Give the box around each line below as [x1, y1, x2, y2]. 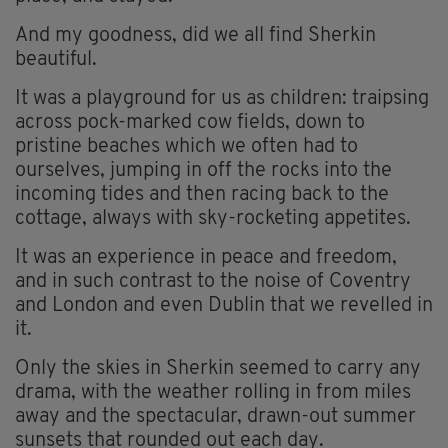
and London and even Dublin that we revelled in [15, 295, 433, 316]
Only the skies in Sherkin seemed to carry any [15, 358, 421, 379]
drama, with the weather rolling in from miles [15, 382, 411, 403]
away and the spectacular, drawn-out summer [15, 406, 416, 427]
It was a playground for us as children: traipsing [15, 88, 429, 109]
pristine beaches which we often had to [15, 136, 358, 157]
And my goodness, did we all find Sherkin [15, 25, 376, 46]
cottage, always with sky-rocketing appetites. [15, 208, 411, 229]
